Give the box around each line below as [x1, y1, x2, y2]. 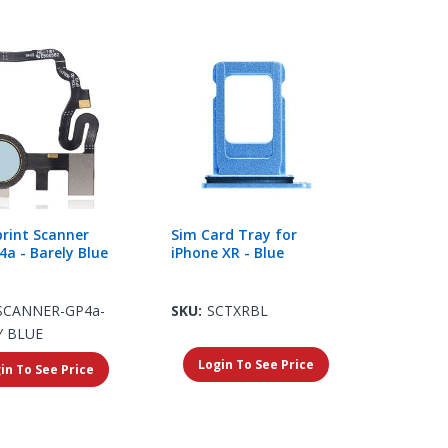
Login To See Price [197, 355, 314, 373]
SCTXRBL [206, 300, 268, 320]
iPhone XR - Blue [170, 242, 284, 262]
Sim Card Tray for [170, 224, 297, 244]
